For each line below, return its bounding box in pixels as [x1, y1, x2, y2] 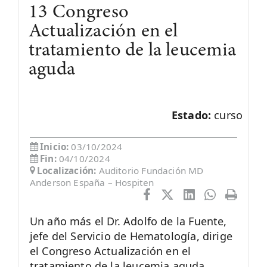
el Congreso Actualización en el [29, 244, 191, 259]
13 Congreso [28, 2, 129, 23]
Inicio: [40, 141, 72, 153]
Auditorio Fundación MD [98, 164, 204, 177]
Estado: [171, 107, 215, 122]
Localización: [37, 164, 99, 177]
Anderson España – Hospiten [29, 176, 154, 189]
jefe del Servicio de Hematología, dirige [29, 229, 232, 244]
